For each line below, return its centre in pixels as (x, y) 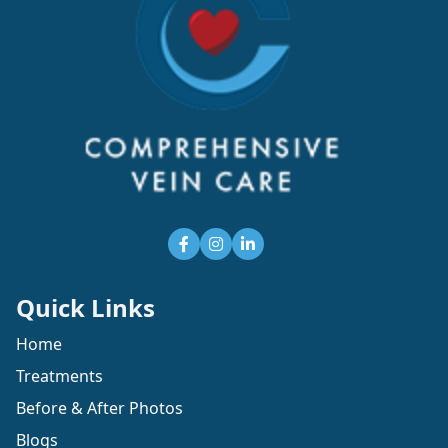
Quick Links (85, 308)
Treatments (59, 376)
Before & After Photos (99, 408)
